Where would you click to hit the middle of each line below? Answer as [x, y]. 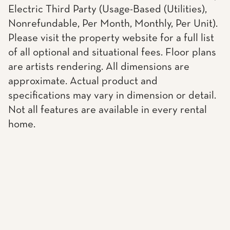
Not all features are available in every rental [108, 110]
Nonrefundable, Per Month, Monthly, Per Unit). [113, 24]
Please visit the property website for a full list [111, 38]
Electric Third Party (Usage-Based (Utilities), [108, 9]
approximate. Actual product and [83, 81]
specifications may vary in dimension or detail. [112, 96]
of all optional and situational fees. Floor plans [112, 53]
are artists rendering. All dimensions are [99, 67]
